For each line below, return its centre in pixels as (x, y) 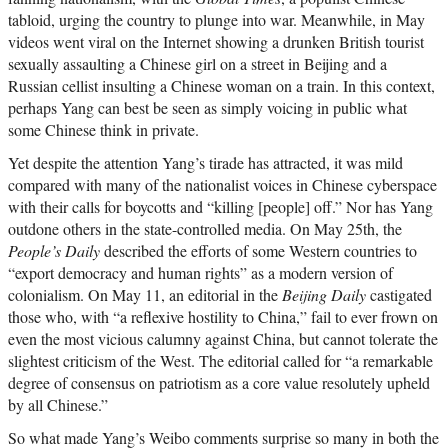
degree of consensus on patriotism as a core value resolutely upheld (219, 383)
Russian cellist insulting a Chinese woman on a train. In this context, (221, 86)
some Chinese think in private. (103, 130)
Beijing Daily (324, 295)
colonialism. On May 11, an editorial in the (145, 295)
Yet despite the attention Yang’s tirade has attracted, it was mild (205, 163)
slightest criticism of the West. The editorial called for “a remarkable (220, 361)
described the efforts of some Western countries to (258, 251)
